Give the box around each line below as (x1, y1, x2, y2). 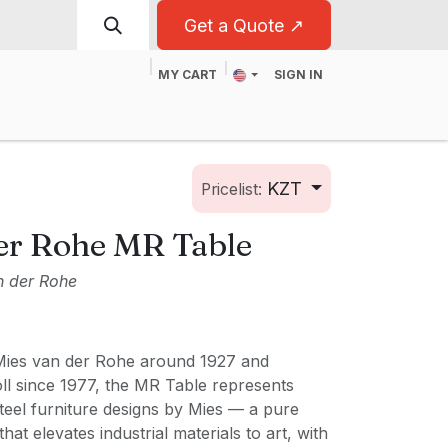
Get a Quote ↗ (184, 14, 304, 36)
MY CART (158, 67, 218, 82)
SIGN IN (274, 67, 323, 82)
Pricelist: (200, 180, 262, 199)
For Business (39, 102, 138, 122)
